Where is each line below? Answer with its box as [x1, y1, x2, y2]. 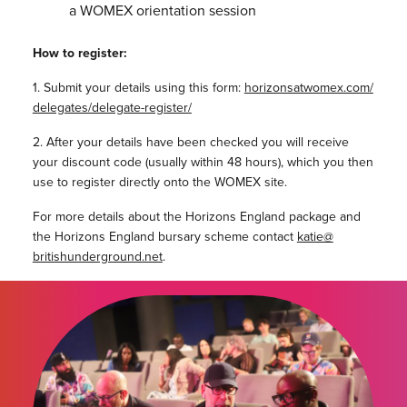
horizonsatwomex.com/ [243, 78, 373, 97]
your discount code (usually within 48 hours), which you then [32, 153, 373, 172]
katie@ [296, 227, 333, 246]
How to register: [32, 44, 127, 63]
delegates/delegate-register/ [32, 98, 192, 117]
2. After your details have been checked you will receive [32, 133, 349, 152]
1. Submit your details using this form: [32, 78, 244, 97]
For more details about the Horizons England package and [32, 207, 361, 226]
